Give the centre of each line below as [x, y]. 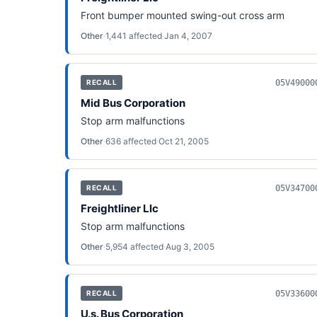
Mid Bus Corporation [133, 103]
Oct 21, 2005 [184, 141]
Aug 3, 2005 [190, 247]
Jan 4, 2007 [188, 36]
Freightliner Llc [120, 208]
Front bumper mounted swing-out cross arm [183, 15]
